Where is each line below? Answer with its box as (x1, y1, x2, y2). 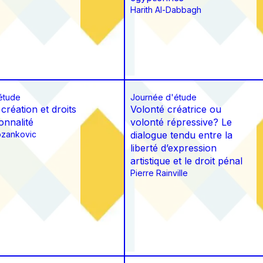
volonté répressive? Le (130, 116, 232, 129)
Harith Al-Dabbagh (130, 5, 201, 15)
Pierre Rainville (130, 168, 188, 178)
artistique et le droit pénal (130, 155, 242, 167)
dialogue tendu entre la (130, 129, 232, 141)
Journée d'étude (130, 92, 197, 103)
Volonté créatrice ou (130, 103, 221, 116)
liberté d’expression (130, 142, 217, 154)
